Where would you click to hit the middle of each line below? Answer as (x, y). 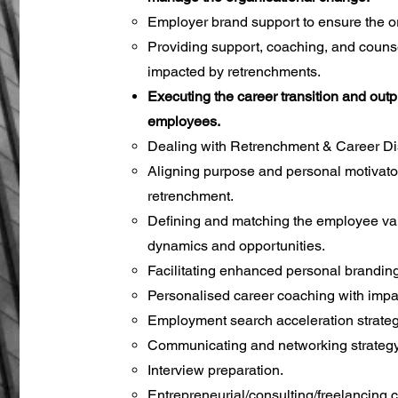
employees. (183, 121)
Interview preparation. (215, 370)
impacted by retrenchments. (234, 72)
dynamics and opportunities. (236, 246)
